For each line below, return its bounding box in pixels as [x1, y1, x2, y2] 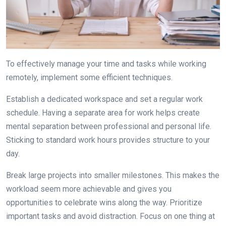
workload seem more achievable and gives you [6, 184, 172, 194]
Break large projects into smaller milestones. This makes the [6, 170, 219, 180]
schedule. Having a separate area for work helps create [6, 107, 200, 118]
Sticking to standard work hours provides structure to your [6, 135, 210, 145]
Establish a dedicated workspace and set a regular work [6, 94, 203, 104]
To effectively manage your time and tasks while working [6, 59, 206, 69]
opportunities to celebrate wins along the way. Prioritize [6, 197, 202, 207]
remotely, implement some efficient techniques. [6, 72, 173, 82]
